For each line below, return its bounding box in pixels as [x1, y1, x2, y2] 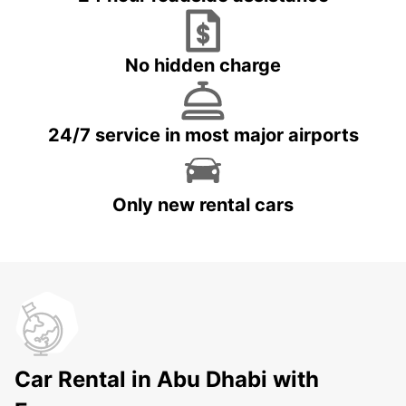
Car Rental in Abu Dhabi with [14, 366, 319, 393]
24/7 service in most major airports [47, 124, 359, 147]
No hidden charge [125, 54, 281, 77]
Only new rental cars [112, 194, 294, 217]
